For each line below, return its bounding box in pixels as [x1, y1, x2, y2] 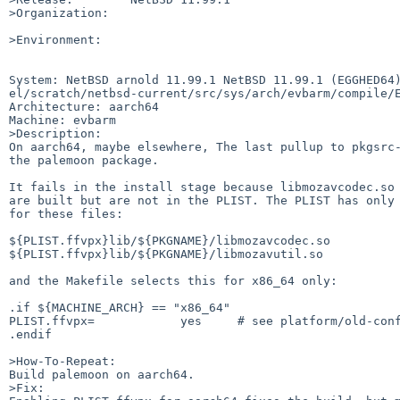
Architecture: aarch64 [9, 99, 159, 113]
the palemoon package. [9, 153, 159, 167]
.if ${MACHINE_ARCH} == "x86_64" [9, 300, 230, 314]
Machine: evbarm [9, 112, 116, 127]
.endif [9, 327, 52, 341]
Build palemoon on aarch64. [9, 367, 195, 381]
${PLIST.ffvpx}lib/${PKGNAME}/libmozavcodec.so [9, 233, 330, 247]
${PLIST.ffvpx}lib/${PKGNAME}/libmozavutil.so [9, 246, 323, 261]
